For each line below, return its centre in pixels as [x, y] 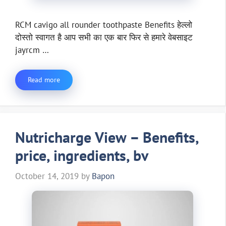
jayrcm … [32, 50]
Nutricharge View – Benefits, [107, 137]
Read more [44, 79]
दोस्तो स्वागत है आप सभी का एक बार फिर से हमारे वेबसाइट [104, 38]
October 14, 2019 [47, 176]
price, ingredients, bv [82, 155]
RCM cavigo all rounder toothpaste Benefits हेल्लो [104, 25]
